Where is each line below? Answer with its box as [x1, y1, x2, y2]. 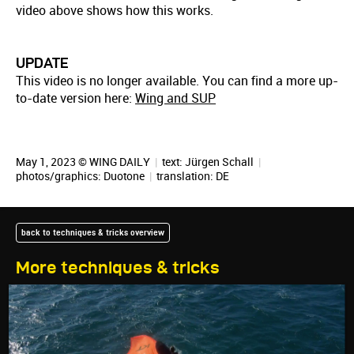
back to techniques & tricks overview [21, 228, 164, 237]
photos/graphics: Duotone [16, 170, 147, 183]
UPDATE [16, 55, 69, 70]
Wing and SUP [135, 91, 216, 106]
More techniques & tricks [16, 258, 220, 277]
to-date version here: [16, 91, 135, 106]
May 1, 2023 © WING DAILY [16, 156, 153, 168]
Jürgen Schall [185, 156, 254, 168]
